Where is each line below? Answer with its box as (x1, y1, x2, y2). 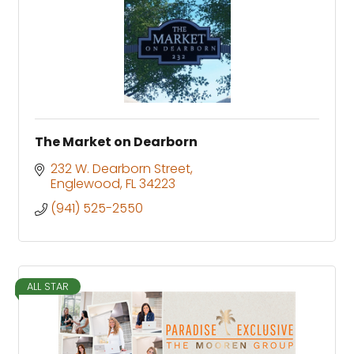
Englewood (51, 174, 120, 193)
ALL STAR (27, 279, 69, 293)
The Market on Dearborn (35, 132, 198, 151)
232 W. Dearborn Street (51, 159, 190, 178)
